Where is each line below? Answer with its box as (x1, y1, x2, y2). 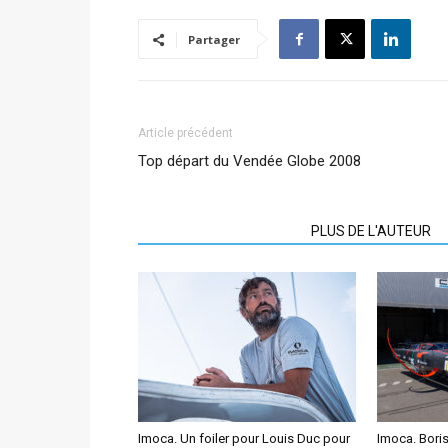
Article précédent (138, 126, 233, 140)
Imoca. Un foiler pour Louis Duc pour (138, 431, 350, 446)
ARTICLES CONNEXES (150, 223, 287, 239)
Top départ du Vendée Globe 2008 (138, 152, 361, 170)
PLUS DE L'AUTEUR (311, 223, 431, 239)
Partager (188, 32, 240, 47)
